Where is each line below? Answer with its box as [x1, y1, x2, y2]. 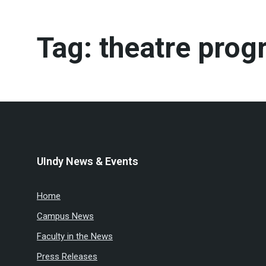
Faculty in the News [37, 231, 113, 242]
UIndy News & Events [37, 155, 138, 167]
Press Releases [37, 251, 97, 262]
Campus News [37, 211, 94, 221]
